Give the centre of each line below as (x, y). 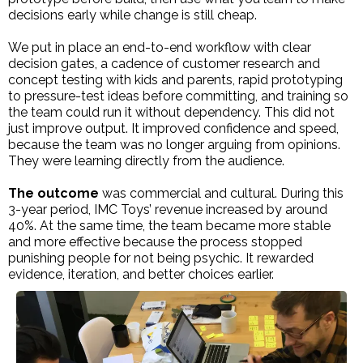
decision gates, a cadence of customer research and (164, 64)
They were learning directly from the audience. (146, 161)
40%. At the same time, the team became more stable (169, 226)
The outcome (53, 194)
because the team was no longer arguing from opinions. (174, 145)
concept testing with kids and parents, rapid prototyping (175, 80)
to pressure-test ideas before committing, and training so (178, 96)
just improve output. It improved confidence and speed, (173, 129)
